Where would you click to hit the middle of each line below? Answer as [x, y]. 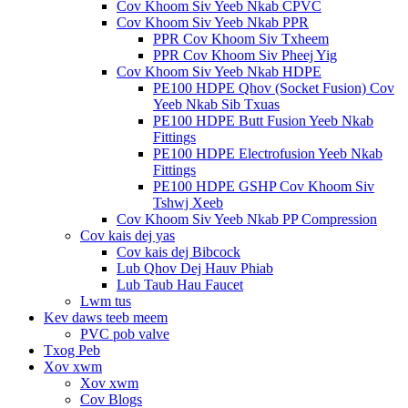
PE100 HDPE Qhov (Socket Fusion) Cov [274, 88]
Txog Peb [72, 350]
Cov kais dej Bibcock [178, 252]
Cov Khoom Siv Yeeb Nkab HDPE [219, 71]
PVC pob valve [125, 334]
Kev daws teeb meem [106, 317]
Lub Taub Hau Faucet [180, 285]
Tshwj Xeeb [188, 203]
